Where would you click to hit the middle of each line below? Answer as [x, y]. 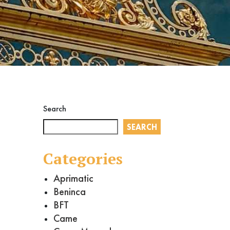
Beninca [69, 192]
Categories [83, 159]
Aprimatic [73, 178]
